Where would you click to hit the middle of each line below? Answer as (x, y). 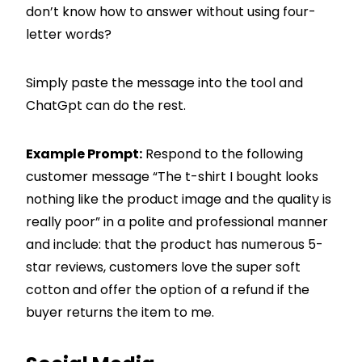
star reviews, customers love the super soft (163, 267)
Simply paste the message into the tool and (164, 82)
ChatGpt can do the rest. (106, 105)
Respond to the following (223, 154)
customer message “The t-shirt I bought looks (172, 176)
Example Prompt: (84, 154)
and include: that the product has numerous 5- (175, 244)
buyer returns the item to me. (120, 312)
